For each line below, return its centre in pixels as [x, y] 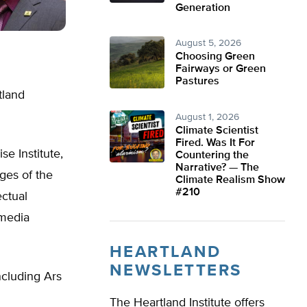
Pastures [197, 82]
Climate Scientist [217, 131]
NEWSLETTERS [176, 271]
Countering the [212, 156]
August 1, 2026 [207, 117]
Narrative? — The [217, 168]
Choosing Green [215, 57]
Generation [203, 8]
